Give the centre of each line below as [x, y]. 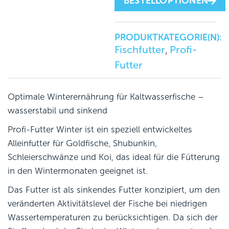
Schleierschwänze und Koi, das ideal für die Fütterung [114, 157]
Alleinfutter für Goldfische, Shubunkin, [82, 144]
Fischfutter [140, 50]
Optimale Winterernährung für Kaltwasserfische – [106, 97]
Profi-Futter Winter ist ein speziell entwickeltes [100, 130]
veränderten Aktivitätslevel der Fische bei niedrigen [107, 204]
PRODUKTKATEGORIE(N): [168, 37]
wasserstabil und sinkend [58, 111]
